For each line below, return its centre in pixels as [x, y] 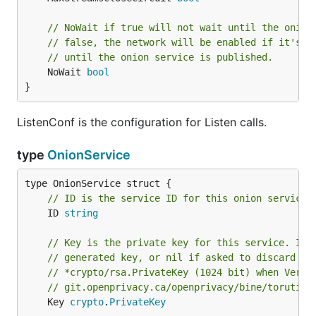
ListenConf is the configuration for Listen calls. [142, 122]
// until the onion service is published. [160, 57]
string [81, 213]
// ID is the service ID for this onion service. [180, 198]
